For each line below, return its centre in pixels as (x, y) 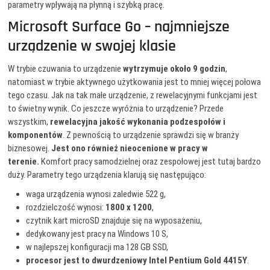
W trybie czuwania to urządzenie (66, 69)
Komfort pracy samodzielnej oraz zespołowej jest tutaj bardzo (150, 162)
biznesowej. (30, 149)
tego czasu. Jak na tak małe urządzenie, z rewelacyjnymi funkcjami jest (133, 96)
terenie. (24, 162)
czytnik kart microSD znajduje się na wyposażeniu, (114, 221)
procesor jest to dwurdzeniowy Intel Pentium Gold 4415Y (137, 261)
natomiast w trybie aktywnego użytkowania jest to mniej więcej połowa (135, 82)
